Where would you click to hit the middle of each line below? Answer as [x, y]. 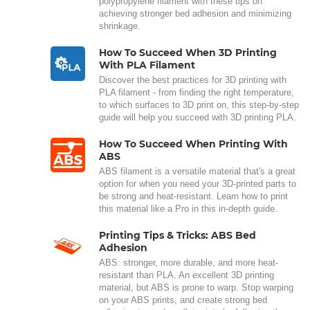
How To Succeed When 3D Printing [188, 52]
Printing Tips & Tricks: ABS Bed [178, 235]
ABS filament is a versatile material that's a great [197, 171]
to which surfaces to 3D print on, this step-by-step [199, 104]
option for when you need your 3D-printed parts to [198, 183]
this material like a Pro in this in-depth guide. [188, 208]
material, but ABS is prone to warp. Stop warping [196, 287]
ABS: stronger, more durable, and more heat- [189, 262]
